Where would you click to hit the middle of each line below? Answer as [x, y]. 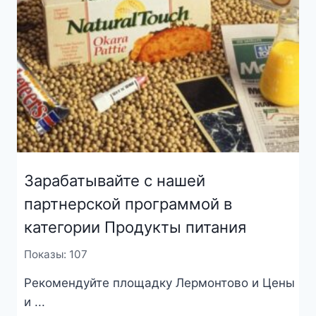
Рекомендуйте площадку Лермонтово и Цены [159, 282]
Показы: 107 [55, 254]
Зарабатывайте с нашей [114, 180]
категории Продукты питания [135, 227]
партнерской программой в [128, 203]
